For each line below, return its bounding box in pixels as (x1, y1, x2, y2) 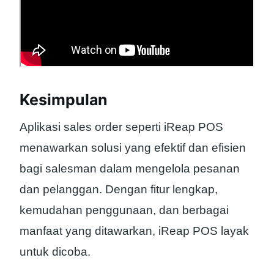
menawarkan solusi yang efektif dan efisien (20, 141, 246, 155)
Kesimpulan (20, 90, 108, 109)
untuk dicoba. (20, 245, 91, 259)
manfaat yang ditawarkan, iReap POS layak (20, 224, 249, 238)
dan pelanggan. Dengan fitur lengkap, (20, 183, 218, 196)
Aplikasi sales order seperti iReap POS (20, 120, 223, 134)
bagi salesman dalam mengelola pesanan (20, 162, 240, 176)
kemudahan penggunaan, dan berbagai (20, 204, 229, 217)
